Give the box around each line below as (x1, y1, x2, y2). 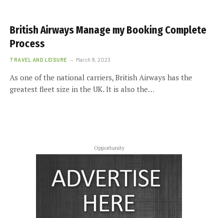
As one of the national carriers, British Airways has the (10, 72, 192, 82)
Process (10, 37, 45, 50)
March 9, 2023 (75, 56, 110, 63)
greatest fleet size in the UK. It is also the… (10, 84, 154, 94)
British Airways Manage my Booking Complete (10, 23, 206, 36)
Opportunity (93, 144, 125, 151)
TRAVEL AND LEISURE (10, 56, 67, 63)
